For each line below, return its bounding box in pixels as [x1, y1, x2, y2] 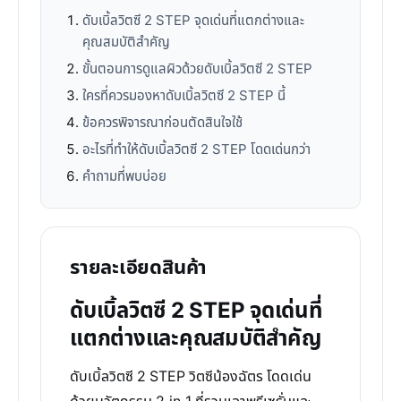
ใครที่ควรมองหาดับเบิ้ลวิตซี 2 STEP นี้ [82, 86, 286, 107]
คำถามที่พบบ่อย [82, 166, 166, 187]
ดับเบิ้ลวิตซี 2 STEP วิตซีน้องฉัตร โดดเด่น [70, 366, 311, 388]
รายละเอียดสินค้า [70, 253, 208, 283]
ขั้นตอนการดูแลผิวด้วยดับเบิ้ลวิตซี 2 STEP [82, 59, 312, 80]
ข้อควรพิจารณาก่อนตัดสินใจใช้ [82, 113, 243, 133]
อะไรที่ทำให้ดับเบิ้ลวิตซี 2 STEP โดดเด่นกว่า [82, 140, 311, 160]
